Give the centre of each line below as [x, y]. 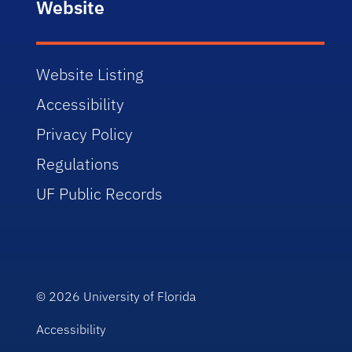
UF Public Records [100, 193]
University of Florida [140, 296]
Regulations [78, 163]
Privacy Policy [85, 134]
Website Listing [90, 74]
